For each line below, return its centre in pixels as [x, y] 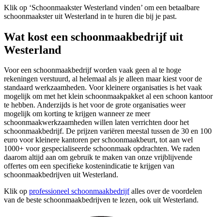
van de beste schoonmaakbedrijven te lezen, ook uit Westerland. [101, 200]
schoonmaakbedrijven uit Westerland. [61, 175]
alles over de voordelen [166, 191]
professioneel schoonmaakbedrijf [79, 191]
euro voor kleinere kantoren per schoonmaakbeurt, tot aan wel [98, 140]
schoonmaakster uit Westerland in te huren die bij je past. [90, 16]
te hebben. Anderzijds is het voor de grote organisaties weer [95, 105]
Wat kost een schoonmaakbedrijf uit [93, 37]
